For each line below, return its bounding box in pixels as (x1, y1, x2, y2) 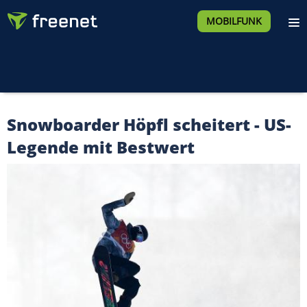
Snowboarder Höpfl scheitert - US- (7, 113, 291, 136)
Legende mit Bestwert (7, 136, 195, 158)
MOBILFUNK (206, 14, 262, 27)
